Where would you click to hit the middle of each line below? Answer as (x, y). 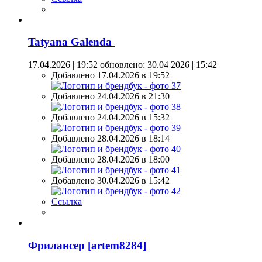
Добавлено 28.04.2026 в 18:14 (111, 139)
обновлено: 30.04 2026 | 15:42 (157, 65)
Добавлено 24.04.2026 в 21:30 (111, 96)
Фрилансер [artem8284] (89, 245)
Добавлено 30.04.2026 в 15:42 (111, 181)
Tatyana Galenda (71, 42)
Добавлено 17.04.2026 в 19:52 (111, 75)
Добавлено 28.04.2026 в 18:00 (111, 160)
